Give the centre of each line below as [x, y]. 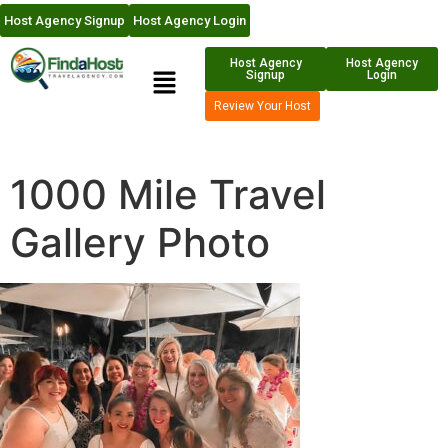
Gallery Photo [140, 242]
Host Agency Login [189, 21]
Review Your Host [263, 106]
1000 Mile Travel [168, 194]
